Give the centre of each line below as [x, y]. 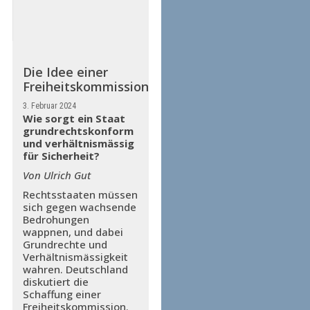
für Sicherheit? [61, 156]
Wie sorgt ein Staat [74, 118]
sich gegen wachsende [79, 207]
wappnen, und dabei [73, 232]
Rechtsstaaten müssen [80, 194]
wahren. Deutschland [75, 269]
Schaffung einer [62, 294]
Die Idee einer [65, 72]
